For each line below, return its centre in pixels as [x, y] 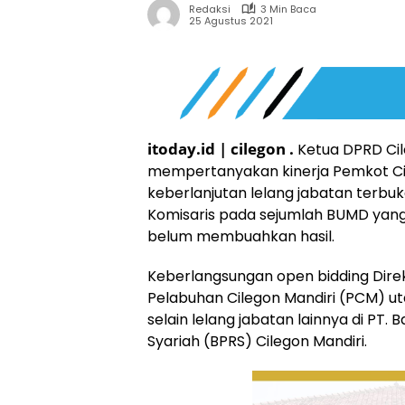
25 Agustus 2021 [231, 21]
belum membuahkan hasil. [241, 236]
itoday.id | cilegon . [222, 148]
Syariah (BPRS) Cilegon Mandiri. [257, 341]
